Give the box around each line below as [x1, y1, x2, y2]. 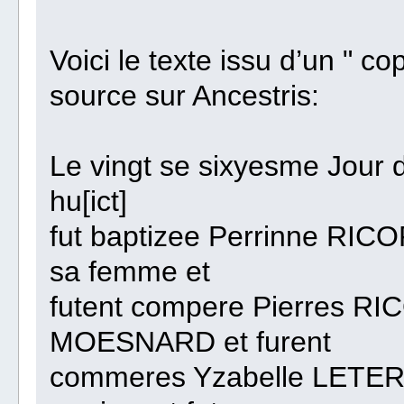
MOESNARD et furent [50, 326, 332, 359]
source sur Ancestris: [50, 79, 320, 113]
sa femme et [50, 255, 211, 289]
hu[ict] [50, 185, 128, 218]
